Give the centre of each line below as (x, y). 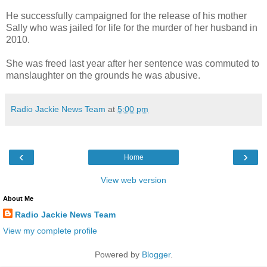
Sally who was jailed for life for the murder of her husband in (132, 27)
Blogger (156, 254)
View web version (133, 180)
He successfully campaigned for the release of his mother (126, 15)
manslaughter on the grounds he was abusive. (103, 75)
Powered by (118, 254)
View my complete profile (50, 230)
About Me (18, 198)
